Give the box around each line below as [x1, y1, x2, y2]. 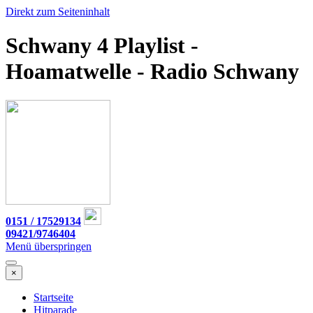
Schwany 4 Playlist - [6, 33, 198, 59]
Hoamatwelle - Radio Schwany [6, 59, 299, 85]
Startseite [34, 291, 73, 303]
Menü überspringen [6, 240, 92, 252]
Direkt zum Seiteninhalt [6, 6, 110, 17]
